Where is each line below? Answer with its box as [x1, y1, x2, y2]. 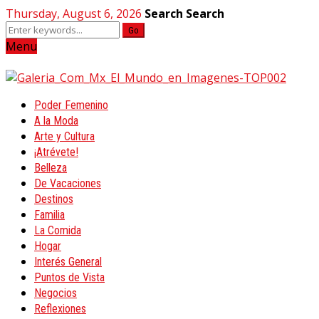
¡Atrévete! [34, 145, 78, 159]
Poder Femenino [34, 98, 108, 112]
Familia [34, 208, 65, 221]
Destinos [34, 192, 73, 206]
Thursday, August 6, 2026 [6, 6, 145, 21]
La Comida [34, 224, 81, 237]
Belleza [34, 161, 67, 174]
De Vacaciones [34, 177, 101, 190]
